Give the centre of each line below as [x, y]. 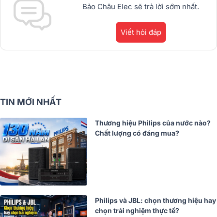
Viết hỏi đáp [141, 32]
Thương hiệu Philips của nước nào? [153, 123]
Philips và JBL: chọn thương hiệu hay [155, 200]
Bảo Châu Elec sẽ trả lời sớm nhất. [141, 6]
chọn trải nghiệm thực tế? [137, 210]
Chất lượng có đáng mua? [137, 133]
